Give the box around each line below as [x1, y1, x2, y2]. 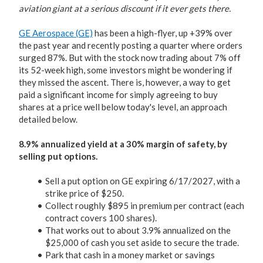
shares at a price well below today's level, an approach [19, 102, 227, 112]
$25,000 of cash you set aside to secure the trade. [45, 237, 239, 248]
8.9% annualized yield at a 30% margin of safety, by [19, 139, 227, 149]
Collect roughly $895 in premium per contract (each [45, 200, 244, 211]
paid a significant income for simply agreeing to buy [19, 89, 218, 100]
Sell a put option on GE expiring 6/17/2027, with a [45, 176, 240, 186]
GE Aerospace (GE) [19, 28, 93, 38]
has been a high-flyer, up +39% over [93, 28, 232, 38]
